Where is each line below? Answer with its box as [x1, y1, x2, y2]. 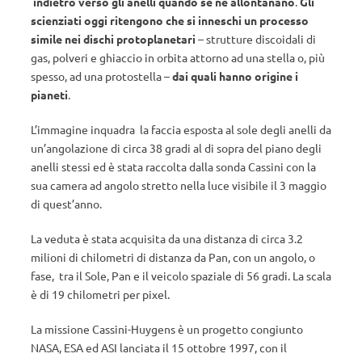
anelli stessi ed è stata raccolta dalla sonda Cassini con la [31, 159, 316, 174]
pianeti [31, 87, 68, 102]
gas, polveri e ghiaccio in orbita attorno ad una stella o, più [31, 50, 325, 65]
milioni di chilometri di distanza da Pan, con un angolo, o [31, 250, 315, 264]
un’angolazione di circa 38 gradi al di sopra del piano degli [31, 141, 322, 155]
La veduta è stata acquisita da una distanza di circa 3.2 [31, 231, 303, 246]
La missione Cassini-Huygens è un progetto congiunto [31, 322, 303, 336]
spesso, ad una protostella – [31, 69, 172, 83]
